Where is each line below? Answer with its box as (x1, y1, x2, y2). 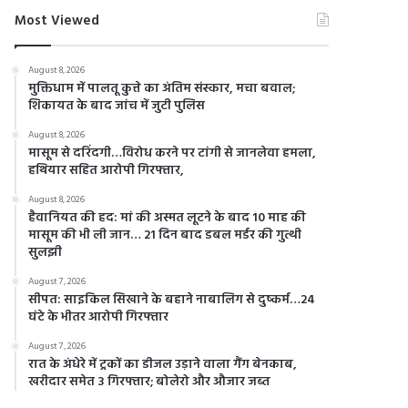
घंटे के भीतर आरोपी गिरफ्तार (28, 306, 169, 328)
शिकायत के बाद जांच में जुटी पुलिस (28, 95, 206, 117)
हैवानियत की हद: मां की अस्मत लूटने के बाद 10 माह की (28, 207, 307, 229)
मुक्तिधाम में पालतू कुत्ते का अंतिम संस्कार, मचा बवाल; (28, 77, 296, 99)
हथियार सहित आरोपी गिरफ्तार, (28, 159, 185, 181)
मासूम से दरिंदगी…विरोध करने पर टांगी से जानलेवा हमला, (28, 142, 317, 164)
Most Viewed (15, 9, 100, 32)
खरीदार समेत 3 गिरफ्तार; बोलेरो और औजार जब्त (28, 371, 271, 393)
